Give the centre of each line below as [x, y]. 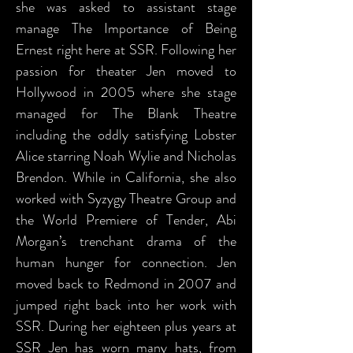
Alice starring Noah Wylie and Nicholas [126, 156]
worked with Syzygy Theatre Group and [126, 199]
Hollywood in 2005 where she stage [126, 92]
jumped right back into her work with [126, 305]
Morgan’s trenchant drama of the [126, 241]
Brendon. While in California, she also [126, 177]
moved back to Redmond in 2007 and [126, 284]
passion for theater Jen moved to [126, 71]
